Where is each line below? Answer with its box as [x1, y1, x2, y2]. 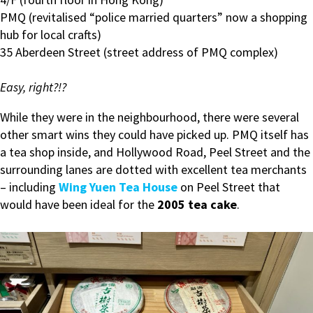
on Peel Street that [180, 178, 280, 195]
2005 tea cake [157, 196, 237, 212]
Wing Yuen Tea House [59, 178, 180, 195]
